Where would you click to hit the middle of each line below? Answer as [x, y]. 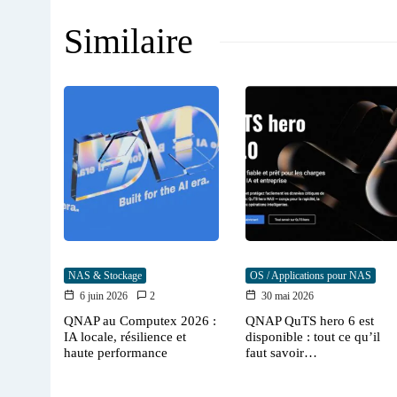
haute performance [116, 353]
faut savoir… [281, 353]
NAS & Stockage [105, 276]
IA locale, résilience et [125, 337]
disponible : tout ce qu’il [313, 337]
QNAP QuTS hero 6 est [310, 321]
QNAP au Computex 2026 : [140, 321]
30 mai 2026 [288, 296]
